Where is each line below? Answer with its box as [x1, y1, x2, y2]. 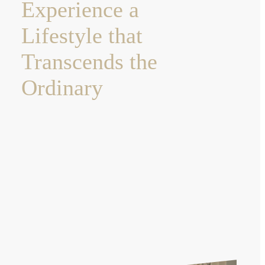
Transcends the [21, 49, 157, 75]
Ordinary [21, 75, 103, 101]
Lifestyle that [21, 23, 143, 49]
